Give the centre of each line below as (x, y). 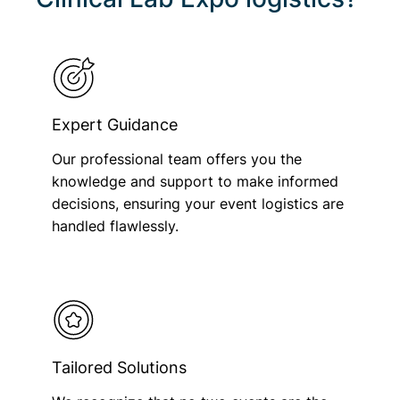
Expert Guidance (114, 124)
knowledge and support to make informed (195, 181)
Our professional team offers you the (176, 158)
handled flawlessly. (115, 225)
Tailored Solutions (119, 367)
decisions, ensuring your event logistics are (197, 203)
